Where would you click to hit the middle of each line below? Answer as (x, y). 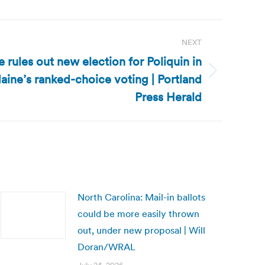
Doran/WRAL (106, 247)
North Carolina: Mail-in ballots (141, 197)
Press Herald (168, 97)
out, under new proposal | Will (141, 230)
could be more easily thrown (138, 214)
